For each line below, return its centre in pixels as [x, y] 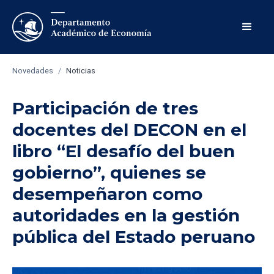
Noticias [81, 71]
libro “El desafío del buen [124, 151]
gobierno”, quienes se [109, 172]
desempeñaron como [107, 194]
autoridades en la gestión [126, 215]
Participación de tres [105, 108]
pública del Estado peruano [134, 237]
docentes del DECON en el [129, 130]
